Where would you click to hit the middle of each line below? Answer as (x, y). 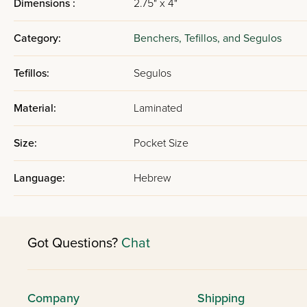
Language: (39, 178)
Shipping (221, 298)
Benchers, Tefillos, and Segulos (208, 38)
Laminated (158, 108)
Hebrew (152, 178)
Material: (35, 108)
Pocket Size (161, 143)
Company (53, 298)
